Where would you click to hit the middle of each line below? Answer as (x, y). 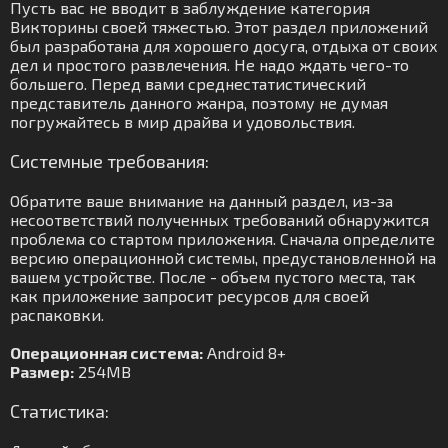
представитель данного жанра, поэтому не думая (199, 102)
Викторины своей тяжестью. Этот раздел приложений (219, 26)
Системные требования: (109, 161)
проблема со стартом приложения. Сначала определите (222, 238)
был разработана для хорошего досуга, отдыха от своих (224, 45)
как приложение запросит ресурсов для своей (189, 295)
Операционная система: (106, 352)
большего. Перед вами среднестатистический (188, 83)
